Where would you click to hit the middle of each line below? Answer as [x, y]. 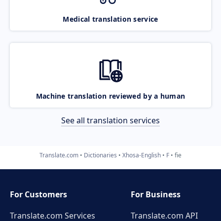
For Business [156, 194]
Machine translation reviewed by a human [110, 96]
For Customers [38, 194]
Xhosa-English [142, 155]
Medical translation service [110, 19]
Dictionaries [100, 155]
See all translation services [110, 120]
